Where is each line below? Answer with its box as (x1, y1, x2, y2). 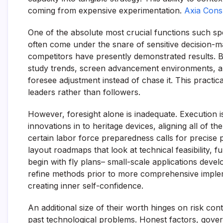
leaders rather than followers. (28, 87, 140, 97)
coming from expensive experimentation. (28, 5, 184, 15)
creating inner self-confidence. (28, 181, 143, 191)
